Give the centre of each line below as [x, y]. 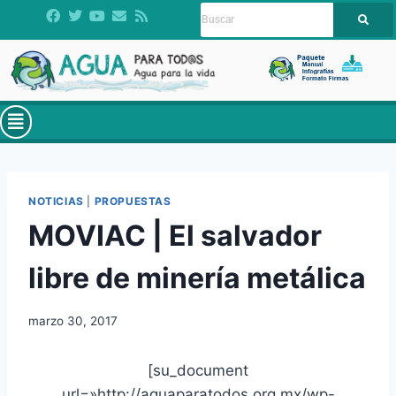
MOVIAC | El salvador [175, 236]
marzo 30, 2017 [73, 320]
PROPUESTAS [133, 202]
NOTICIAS [56, 202]
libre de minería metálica [197, 278]
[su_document [198, 370]
